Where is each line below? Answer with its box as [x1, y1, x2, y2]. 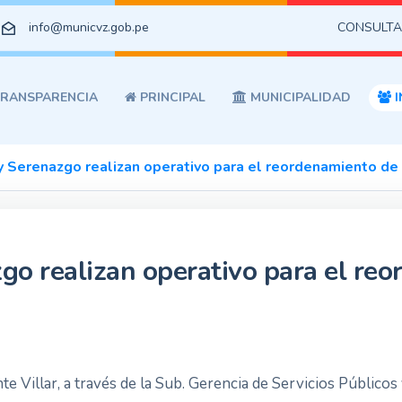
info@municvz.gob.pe [29, 19, 149, 36]
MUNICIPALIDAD [247, 89, 351, 106]
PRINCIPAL [136, 89, 205, 106]
